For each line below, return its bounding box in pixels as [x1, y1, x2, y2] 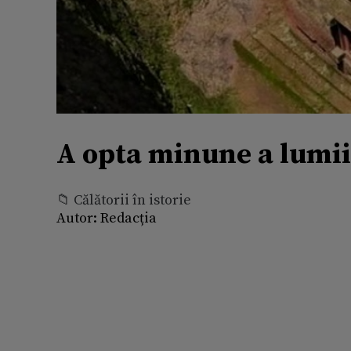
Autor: [56, 208, 97, 227]
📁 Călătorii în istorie [56, 190, 191, 209]
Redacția [97, 208, 157, 227]
